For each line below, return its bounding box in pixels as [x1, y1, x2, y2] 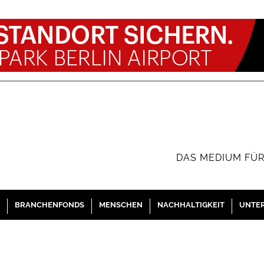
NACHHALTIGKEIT [157, 200, 225, 209]
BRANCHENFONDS [14, 200, 84, 209]
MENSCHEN [98, 200, 143, 209]
